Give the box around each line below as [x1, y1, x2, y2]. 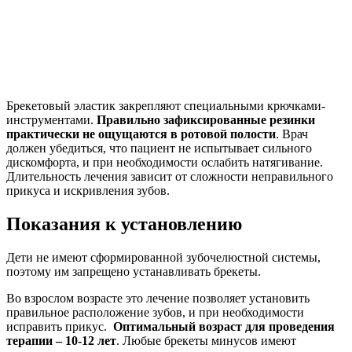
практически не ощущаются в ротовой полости [6, 127, 276, 141]
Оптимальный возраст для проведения [113, 320, 335, 334]
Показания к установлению [6, 214, 242, 235]
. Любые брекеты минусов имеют [116, 334, 296, 348]
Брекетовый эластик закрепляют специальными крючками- [6, 99, 325, 113]
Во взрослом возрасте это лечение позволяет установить [6, 291, 310, 306]
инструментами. [6, 113, 97, 127]
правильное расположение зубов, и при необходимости [6, 306, 304, 320]
